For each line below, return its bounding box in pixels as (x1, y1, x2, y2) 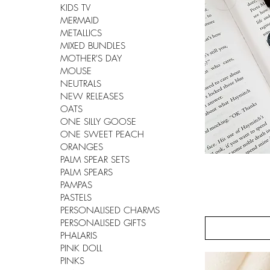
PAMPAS (60, 179, 92, 192)
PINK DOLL (60, 242, 102, 255)
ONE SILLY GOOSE (60, 116, 136, 128)
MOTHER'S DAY (60, 52, 122, 65)
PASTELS (60, 192, 92, 204)
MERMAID (60, 14, 99, 27)
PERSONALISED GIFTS (60, 217, 146, 230)
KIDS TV (60, 2, 90, 14)
